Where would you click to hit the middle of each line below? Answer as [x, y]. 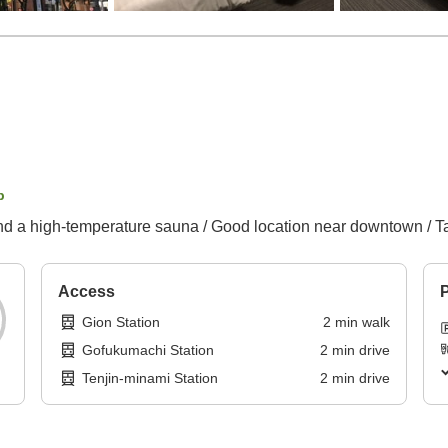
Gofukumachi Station [148, 350]
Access [87, 292]
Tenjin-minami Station [150, 378]
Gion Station [121, 322]
